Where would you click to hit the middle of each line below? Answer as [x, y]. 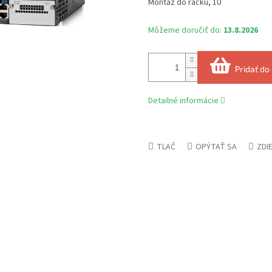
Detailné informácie [183, 101]
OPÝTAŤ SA [216, 147]
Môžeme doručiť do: [185, 31]
